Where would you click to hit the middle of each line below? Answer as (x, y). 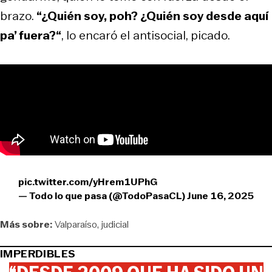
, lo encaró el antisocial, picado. (146, 35)
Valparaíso (76, 224)
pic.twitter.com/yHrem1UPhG (88, 182)
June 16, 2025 (220, 195)
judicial (115, 224)
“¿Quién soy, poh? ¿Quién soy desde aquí (152, 15)
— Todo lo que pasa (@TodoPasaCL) (103, 195)
